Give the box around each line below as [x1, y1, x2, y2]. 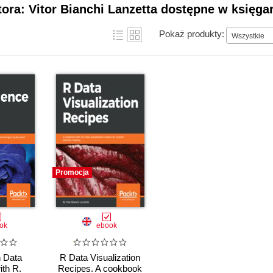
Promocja [55, 168, 89, 177]
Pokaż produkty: [159, 28, 224, 39]
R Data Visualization [60, 252, 140, 263]
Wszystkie [232, 31, 264, 40]
